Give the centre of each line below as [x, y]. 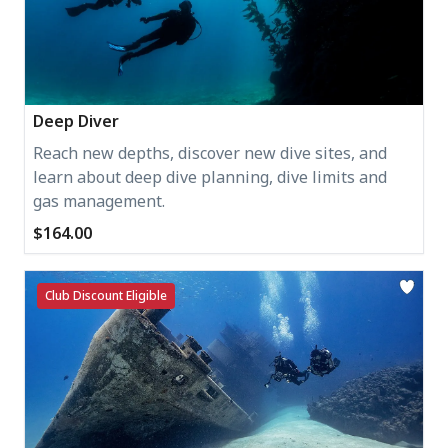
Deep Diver [76, 120]
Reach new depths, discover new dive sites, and [210, 152]
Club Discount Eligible [106, 295]
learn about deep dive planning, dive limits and [210, 176]
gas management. [99, 200]
